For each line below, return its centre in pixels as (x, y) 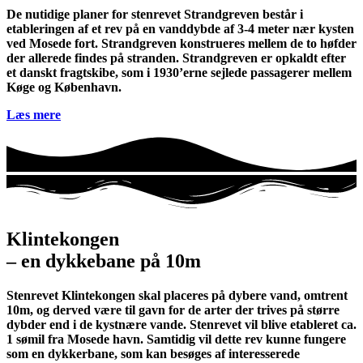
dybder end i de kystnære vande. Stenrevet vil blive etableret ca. (181, 324)
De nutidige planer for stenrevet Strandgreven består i (155, 14)
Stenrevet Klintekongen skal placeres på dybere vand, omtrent (177, 295)
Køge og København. (64, 87)
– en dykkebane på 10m (104, 261)
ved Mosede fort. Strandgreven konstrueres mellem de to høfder (181, 43)
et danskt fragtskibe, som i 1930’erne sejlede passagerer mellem (179, 72)
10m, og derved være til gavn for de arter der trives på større (173, 310)
